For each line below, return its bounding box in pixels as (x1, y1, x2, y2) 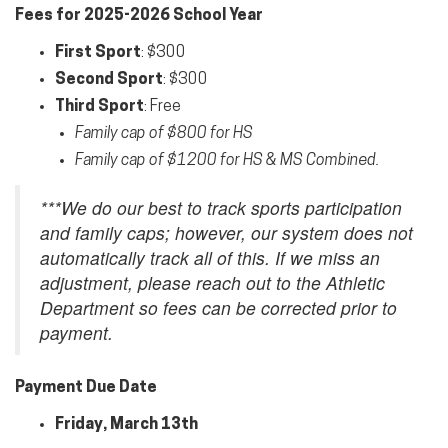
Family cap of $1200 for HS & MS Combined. (75, 153, 382, 169)
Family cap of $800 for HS (75, 126, 253, 142)
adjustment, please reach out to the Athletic (40, 270, 385, 295)
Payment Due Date (15, 380, 157, 396)
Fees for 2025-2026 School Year (15, 8, 263, 24)
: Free (144, 99, 184, 115)
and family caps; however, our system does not (40, 220, 413, 245)
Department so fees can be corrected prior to (40, 295, 397, 320)
